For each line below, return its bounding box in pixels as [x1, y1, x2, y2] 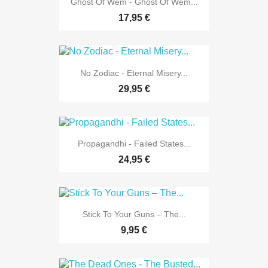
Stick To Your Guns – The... [82, 209, 186, 220]
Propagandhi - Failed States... [77, 138, 191, 148]
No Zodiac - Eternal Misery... [80, 68, 188, 78]
